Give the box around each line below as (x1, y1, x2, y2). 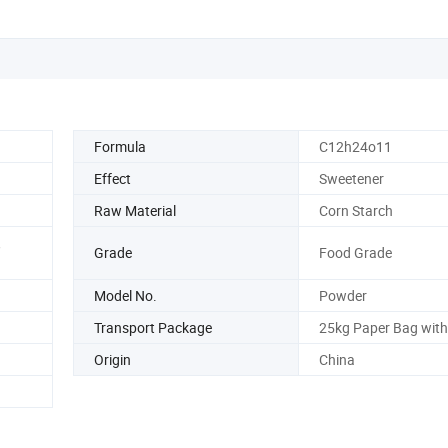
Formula (94, 136, 146, 156)
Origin (94, 349, 131, 369)
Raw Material (94, 200, 176, 220)
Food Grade (318, 243, 392, 263)
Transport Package (94, 317, 212, 337)
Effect (94, 168, 131, 188)
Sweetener (318, 168, 384, 188)
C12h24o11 (318, 136, 392, 156)
